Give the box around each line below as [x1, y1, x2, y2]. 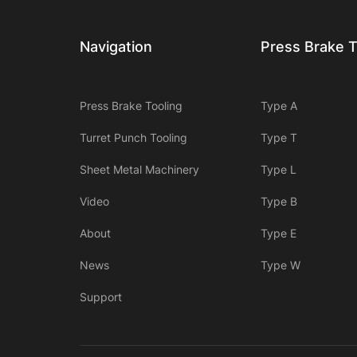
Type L [260, 163, 296, 177]
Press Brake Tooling [80, 99, 182, 113]
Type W [260, 258, 300, 273]
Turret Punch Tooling [80, 131, 187, 145]
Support [80, 290, 122, 304]
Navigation [80, 38, 152, 56]
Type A [260, 99, 297, 113]
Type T [260, 131, 297, 145]
